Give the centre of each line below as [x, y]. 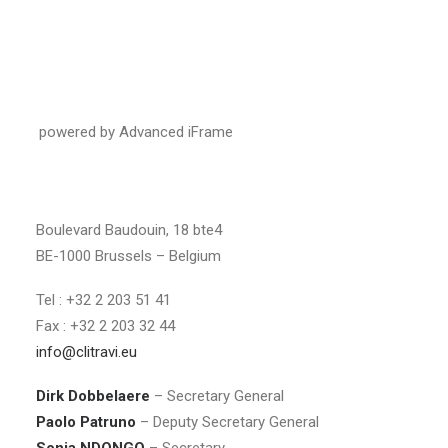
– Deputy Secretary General [229, 422]
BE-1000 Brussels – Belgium [128, 256]
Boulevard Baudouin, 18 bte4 [129, 230]
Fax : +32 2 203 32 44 [105, 326]
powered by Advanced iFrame [136, 132]
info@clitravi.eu [86, 352]
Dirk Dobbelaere [93, 396]
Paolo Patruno [88, 422]
